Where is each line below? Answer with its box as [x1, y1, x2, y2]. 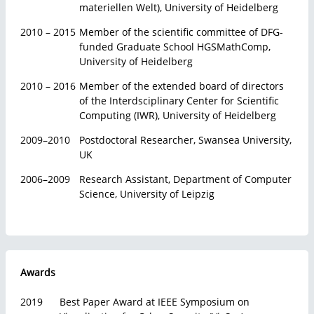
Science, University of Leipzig [79, 187, 214, 200]
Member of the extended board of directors [79, 79, 284, 93]
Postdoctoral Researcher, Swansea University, [79, 133, 292, 146]
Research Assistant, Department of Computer [79, 172, 292, 186]
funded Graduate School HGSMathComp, [79, 40, 271, 53]
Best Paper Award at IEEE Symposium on [60, 295, 250, 308]
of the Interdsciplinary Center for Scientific [79, 94, 279, 107]
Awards [20, 266, 55, 279]
